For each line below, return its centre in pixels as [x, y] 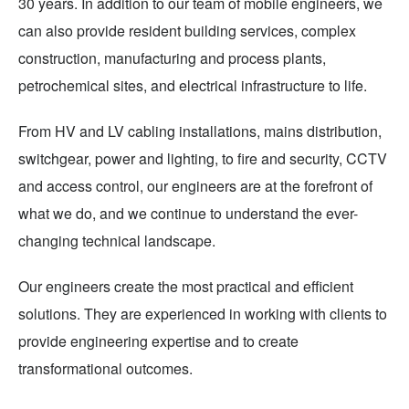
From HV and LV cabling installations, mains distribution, [200, 131]
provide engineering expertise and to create [158, 341]
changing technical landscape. [119, 241]
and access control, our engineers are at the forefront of [195, 186]
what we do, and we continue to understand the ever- [188, 214]
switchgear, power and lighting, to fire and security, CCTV [203, 159]
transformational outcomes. [107, 369]
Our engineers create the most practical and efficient [186, 287]
